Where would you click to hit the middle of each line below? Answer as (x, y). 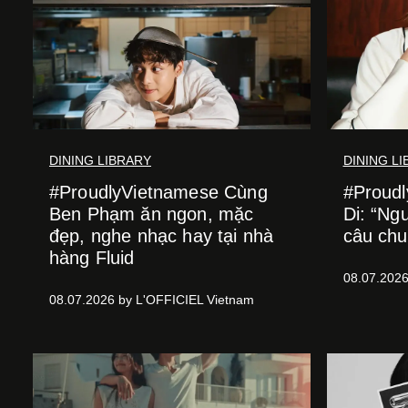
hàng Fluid (92, 258)
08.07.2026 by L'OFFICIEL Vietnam (152, 300)
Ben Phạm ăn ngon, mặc (152, 214)
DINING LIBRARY (100, 160)
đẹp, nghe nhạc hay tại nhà (162, 236)
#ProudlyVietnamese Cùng (158, 192)
